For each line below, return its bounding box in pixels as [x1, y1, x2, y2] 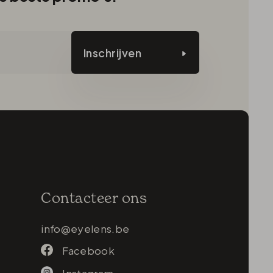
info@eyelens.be [41, 222, 130, 236]
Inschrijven [83, 45, 142, 60]
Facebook [62, 243, 115, 257]
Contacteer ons [41, 189, 147, 207]
